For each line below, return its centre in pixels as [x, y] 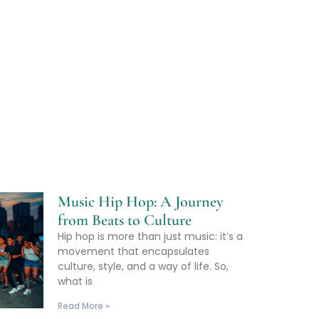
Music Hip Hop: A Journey [140, 201]
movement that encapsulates [134, 251]
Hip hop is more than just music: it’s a [150, 236]
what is [75, 281]
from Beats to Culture [125, 220]
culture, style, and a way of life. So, [143, 266]
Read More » [84, 305]
